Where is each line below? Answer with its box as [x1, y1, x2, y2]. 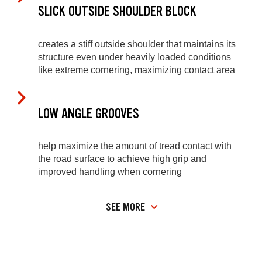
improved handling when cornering [38, 167, 182, 177]
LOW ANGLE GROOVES [38, 105, 139, 122]
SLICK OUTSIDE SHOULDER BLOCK [38, 3, 196, 20]
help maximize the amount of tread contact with [38, 141, 232, 151]
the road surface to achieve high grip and [38, 154, 206, 164]
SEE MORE [106, 199, 145, 214]
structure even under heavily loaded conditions [38, 51, 231, 62]
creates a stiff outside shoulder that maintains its [38, 39, 236, 49]
